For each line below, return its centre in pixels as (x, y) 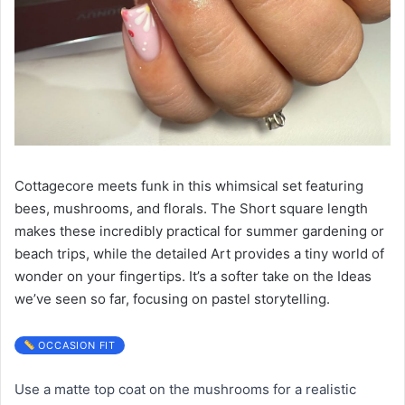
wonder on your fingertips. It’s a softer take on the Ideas (193, 276)
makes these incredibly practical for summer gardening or (199, 231)
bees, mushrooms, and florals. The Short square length (191, 208)
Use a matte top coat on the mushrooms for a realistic (185, 389)
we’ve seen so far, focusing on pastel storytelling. (172, 298)
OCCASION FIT (75, 345)
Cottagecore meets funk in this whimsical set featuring (189, 185)
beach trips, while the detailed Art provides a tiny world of (199, 253)
